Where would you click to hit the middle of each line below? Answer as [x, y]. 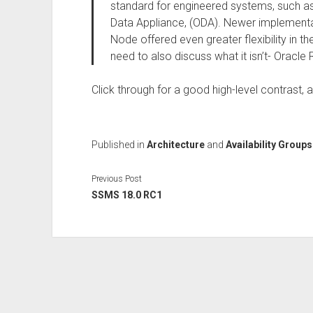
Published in [119, 145]
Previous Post [116, 179]
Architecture [175, 145]
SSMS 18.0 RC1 [126, 195]
